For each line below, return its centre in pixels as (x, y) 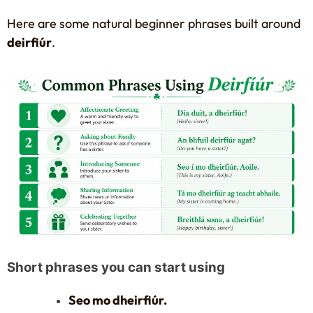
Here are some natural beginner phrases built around (154, 23)
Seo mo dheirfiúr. (118, 300)
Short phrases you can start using (116, 267)
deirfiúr (29, 42)
